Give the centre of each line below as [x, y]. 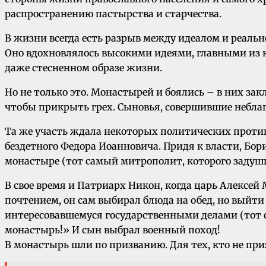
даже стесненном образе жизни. [83, 68]
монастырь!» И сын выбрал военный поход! [113, 230]
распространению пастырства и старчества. [113, 14]
